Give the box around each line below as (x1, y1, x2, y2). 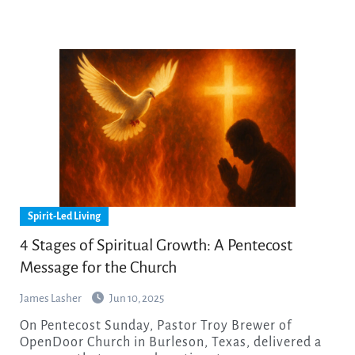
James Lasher (19, 292, 83, 305)
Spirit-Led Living (27, 211, 101, 223)
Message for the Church (19, 258, 177, 277)
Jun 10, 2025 (109, 292, 164, 305)
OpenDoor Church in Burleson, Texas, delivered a (19, 335, 322, 350)
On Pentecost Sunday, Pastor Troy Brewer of (19, 319, 29, 334)
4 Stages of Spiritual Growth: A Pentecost (19, 236, 292, 254)
